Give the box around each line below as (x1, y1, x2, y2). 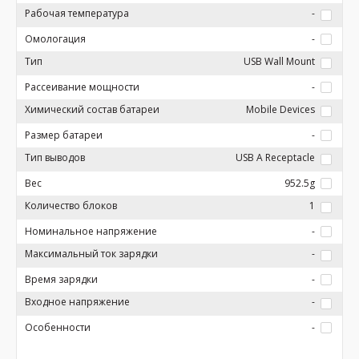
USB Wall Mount (244, 54, 315, 68)
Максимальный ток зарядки (25, 247, 158, 260)
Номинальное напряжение (25, 224, 157, 238)
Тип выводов (25, 151, 85, 164)
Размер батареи (25, 128, 103, 142)
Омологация (25, 32, 86, 46)
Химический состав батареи (25, 103, 159, 116)
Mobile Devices (246, 103, 315, 116)
